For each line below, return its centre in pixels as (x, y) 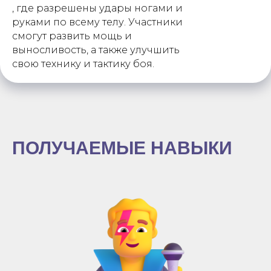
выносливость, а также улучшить (96, 50)
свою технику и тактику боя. (83, 64)
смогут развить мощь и (72, 36)
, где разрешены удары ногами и (97, 8)
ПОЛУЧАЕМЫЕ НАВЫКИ (122, 148)
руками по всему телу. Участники (97, 22)
